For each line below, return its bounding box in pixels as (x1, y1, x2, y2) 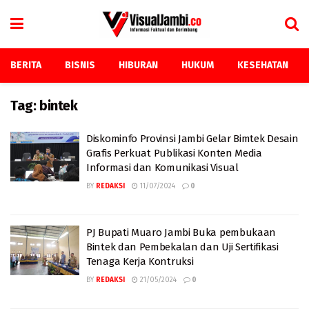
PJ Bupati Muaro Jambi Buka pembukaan (86, 226, 277, 239)
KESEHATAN (237, 59, 288, 71)
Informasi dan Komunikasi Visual (86, 161, 239, 174)
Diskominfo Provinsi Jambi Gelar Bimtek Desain (86, 132, 299, 145)
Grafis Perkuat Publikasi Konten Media (86, 147, 262, 159)
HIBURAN (119, 59, 158, 71)
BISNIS (65, 59, 95, 71)
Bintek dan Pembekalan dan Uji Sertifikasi (86, 241, 279, 253)
